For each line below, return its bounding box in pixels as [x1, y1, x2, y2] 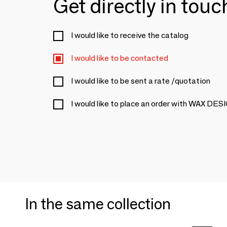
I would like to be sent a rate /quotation [71, 76, 210, 86]
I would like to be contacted [71, 53, 168, 63]
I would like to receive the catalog [71, 30, 188, 40]
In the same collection [25, 195, 171, 213]
